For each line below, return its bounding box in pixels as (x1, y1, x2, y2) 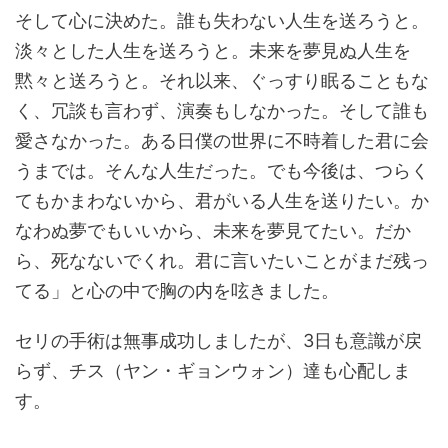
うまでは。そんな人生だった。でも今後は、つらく (15, 160, 429, 182)
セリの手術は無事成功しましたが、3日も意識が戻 (15, 330, 422, 352)
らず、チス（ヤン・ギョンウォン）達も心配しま (15, 360, 411, 382)
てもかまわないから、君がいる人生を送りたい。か (15, 190, 429, 212)
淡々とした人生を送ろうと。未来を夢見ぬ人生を (15, 40, 411, 62)
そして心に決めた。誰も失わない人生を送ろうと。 (15, 10, 429, 32)
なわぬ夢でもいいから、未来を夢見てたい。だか (15, 220, 411, 242)
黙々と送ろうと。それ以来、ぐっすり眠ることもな (15, 70, 429, 92)
